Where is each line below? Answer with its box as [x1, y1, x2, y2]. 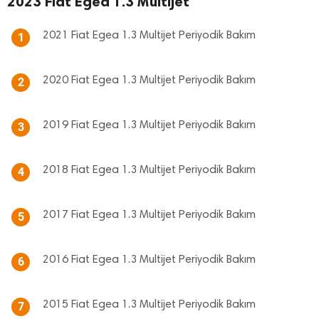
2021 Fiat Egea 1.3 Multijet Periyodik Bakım [43, 30, 256, 41]
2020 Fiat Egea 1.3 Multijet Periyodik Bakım [43, 75, 256, 86]
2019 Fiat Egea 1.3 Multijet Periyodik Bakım [43, 120, 256, 131]
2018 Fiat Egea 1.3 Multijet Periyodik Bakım [43, 164, 256, 176]
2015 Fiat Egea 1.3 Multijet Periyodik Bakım [43, 299, 256, 310]
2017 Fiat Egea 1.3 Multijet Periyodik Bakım [43, 209, 256, 221]
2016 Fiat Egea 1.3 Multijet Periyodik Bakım [43, 254, 256, 266]
